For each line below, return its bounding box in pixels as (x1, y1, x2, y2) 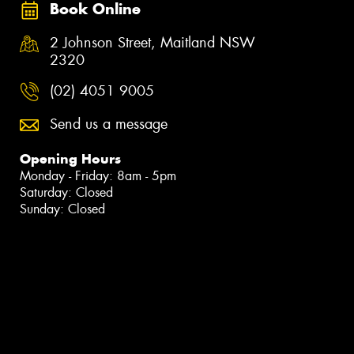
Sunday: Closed (20, 200, 105, 217)
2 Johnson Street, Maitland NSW (50, 32, 255, 52)
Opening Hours (20, 149, 121, 168)
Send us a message (50, 114, 168, 134)
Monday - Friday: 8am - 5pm (20, 167, 176, 184)
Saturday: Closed (20, 183, 113, 201)
